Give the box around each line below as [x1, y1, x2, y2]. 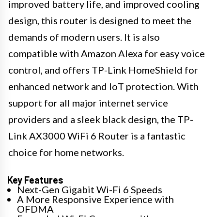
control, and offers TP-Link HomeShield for [8, 63, 198, 76]
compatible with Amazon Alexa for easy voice [8, 47, 205, 59]
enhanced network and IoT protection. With [8, 80, 199, 92]
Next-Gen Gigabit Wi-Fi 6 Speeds [17, 183, 162, 195]
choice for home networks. [8, 146, 124, 158]
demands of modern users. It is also [8, 31, 160, 43]
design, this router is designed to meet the [8, 14, 191, 26]
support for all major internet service [8, 96, 168, 108]
